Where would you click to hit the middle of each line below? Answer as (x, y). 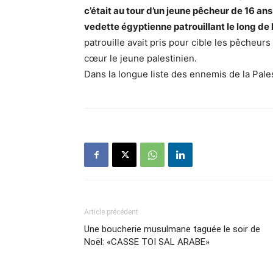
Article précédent (111, 212)
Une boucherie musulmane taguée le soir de (172, 229)
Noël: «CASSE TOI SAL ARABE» (147, 242)
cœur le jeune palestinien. (140, 58)
